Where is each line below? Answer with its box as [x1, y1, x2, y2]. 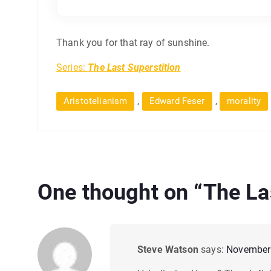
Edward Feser [149, 95, 205, 106]
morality [226, 95, 261, 106]
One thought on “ [38, 179, 203, 205]
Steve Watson [137, 243, 198, 255]
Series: [56, 61, 88, 73]
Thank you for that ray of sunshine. [56, 36, 210, 48]
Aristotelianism [64, 95, 128, 106]
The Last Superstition [88, 61, 181, 73]
